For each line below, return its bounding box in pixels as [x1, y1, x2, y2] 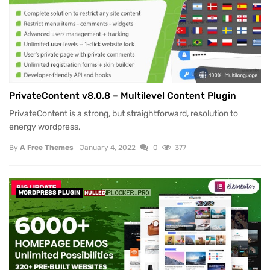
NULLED [84, 189, 105, 196]
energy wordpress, [9, 121, 80, 132]
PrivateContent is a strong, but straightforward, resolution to [9, 108, 238, 119]
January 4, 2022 [80, 143, 136, 152]
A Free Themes [20, 143, 74, 152]
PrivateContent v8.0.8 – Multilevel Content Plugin [9, 90, 236, 101]
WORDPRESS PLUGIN [19, 189, 80, 196]
